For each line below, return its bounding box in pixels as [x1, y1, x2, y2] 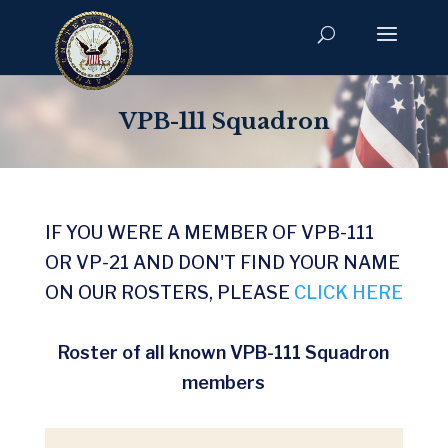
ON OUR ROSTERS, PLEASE [44, 282, 294, 303]
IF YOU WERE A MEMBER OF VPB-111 [44, 222, 374, 243]
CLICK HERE [293, 282, 403, 303]
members [182, 372, 266, 393]
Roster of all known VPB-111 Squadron [58, 342, 390, 363]
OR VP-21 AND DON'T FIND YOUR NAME [44, 252, 400, 273]
